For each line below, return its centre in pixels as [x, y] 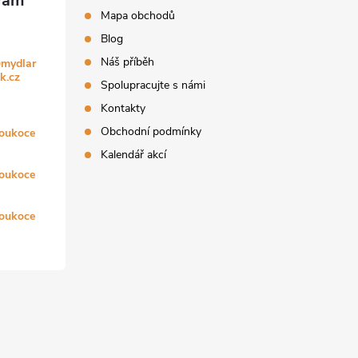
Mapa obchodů [138, 16]
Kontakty [123, 109]
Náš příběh [128, 62]
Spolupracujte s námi [153, 86]
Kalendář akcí [134, 155]
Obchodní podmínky [151, 132]
